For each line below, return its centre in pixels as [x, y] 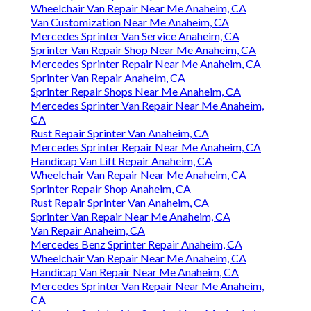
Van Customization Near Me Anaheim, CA [130, 22]
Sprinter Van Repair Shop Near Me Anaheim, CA [143, 50]
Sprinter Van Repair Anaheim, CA [108, 78]
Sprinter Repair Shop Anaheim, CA [111, 189]
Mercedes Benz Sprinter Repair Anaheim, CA [136, 244]
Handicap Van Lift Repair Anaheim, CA [121, 161]
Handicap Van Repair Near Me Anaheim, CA [135, 272]
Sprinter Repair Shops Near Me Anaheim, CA [136, 92]
